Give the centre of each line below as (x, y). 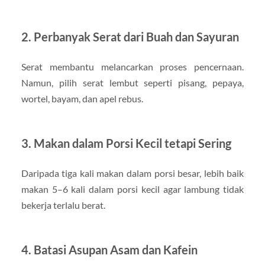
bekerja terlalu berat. (63, 205)
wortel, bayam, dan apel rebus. (82, 98)
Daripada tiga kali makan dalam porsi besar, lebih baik (132, 173)
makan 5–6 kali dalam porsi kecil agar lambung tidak (132, 189)
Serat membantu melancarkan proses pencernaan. (132, 66)
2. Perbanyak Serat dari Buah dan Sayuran (130, 36)
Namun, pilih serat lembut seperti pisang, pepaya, (132, 82)
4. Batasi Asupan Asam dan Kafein (109, 249)
